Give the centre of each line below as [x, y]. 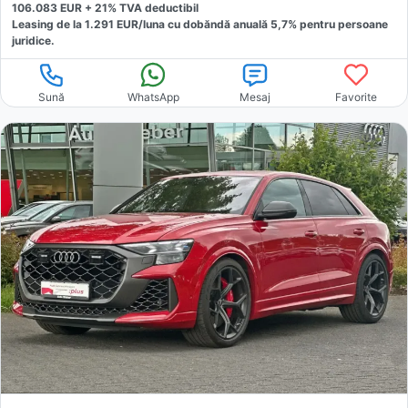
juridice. [33, 40]
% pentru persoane [338, 24]
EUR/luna [139, 24]
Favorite [357, 97]
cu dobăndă [198, 24]
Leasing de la [48, 24]
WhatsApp [153, 97]
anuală [252, 24]
